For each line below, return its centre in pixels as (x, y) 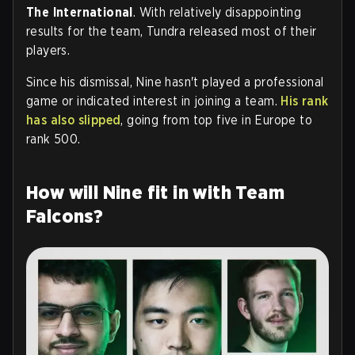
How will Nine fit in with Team (155, 192)
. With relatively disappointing (217, 12)
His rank (305, 101)
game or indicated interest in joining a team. (154, 101)
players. (48, 50)
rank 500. (53, 139)
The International (80, 12)
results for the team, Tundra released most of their (172, 31)
